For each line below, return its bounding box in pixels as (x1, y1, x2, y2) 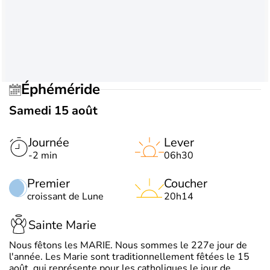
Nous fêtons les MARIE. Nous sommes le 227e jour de (9, 238, 247, 252)
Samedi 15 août (9, 102, 98, 119)
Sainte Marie (28, 217, 96, 234)
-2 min (28, 148, 57, 162)
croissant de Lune (27, 189, 104, 203)
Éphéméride (30, 80, 100, 99)
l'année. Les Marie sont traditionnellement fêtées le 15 (9, 250, 250, 263)
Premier (27, 175, 70, 192)
